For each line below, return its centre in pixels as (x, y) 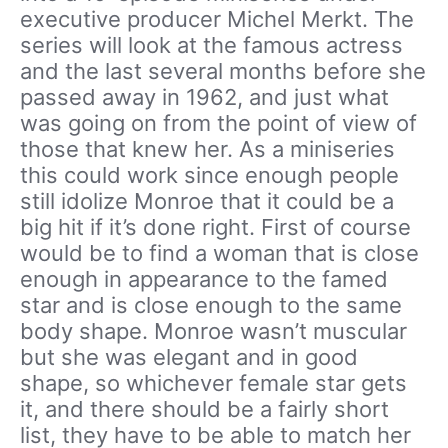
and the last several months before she (223, 71)
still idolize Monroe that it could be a (207, 201)
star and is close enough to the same (211, 305)
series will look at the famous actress (211, 45)
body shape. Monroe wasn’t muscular (213, 331)
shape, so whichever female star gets (213, 383)
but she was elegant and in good (189, 357)
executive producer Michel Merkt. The (217, 19)
